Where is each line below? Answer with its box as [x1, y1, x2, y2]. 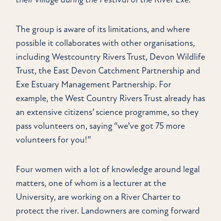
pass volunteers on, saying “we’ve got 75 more [16, 121, 185, 132]
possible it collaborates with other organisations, [16, 38, 195, 49]
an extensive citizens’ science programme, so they [16, 107, 199, 118]
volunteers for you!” [16, 135, 94, 146]
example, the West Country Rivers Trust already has [16, 93, 205, 104]
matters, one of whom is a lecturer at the [16, 178, 166, 189]
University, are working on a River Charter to [16, 192, 181, 203]
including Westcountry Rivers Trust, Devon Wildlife [16, 52, 205, 63]
